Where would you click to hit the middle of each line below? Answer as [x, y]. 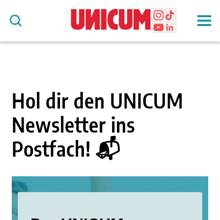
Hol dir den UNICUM [98, 100]
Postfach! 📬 [66, 149]
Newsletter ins [73, 124]
